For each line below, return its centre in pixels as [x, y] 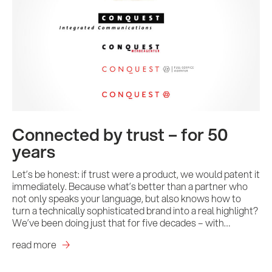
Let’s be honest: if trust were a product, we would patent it [136, 174]
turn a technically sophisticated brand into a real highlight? [135, 210]
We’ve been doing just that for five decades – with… [121, 223]
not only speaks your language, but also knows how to [127, 198]
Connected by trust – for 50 [120, 134]
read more [34, 244]
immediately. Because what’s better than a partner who [130, 186]
